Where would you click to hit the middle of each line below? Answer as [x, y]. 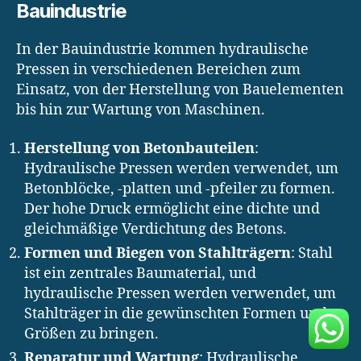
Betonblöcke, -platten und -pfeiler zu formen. [180, 189]
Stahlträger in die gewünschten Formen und [176, 313]
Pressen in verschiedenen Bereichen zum [158, 70]
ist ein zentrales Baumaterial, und [140, 273]
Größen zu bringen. [91, 334]
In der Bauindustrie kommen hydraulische [162, 50]
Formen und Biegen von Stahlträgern [158, 253]
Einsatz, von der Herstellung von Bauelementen [180, 90]
